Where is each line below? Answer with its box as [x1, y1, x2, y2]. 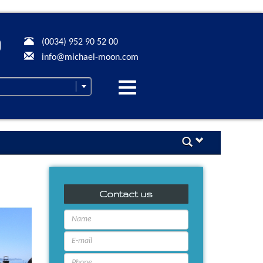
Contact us [99, 189, 153, 200]
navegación [127, 99, 182, 111]
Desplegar [127, 82, 175, 95]
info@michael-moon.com [41, 53, 139, 62]
